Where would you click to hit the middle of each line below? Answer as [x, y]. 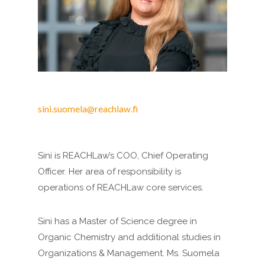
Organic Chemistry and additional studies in [129, 237]
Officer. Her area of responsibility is [109, 172]
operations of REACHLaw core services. [121, 188]
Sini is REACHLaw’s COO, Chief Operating [123, 156]
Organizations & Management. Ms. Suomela [129, 253]
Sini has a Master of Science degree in [117, 222]
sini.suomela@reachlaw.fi [88, 109]
